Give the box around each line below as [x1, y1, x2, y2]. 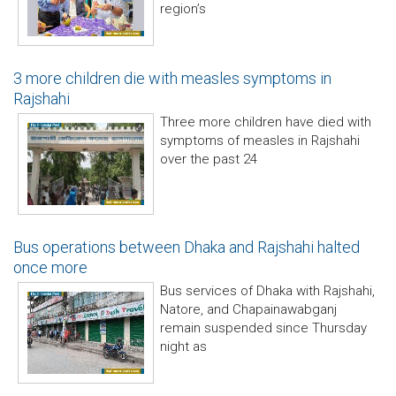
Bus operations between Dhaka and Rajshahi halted [13, 238, 360, 256]
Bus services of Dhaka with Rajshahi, [160, 283, 375, 299]
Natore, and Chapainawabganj [160, 301, 337, 317]
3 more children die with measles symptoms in [13, 69, 331, 88]
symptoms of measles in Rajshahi [160, 133, 360, 148]
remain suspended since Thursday [160, 320, 367, 336]
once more [13, 258, 88, 277]
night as [160, 339, 207, 354]
